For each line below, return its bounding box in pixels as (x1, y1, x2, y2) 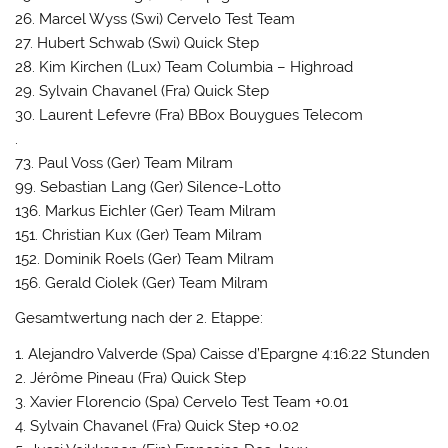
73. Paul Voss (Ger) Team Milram (15, 153, 234, 172)
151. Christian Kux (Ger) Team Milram (15, 225, 263, 244)
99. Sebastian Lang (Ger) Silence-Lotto (15, 177, 282, 196)
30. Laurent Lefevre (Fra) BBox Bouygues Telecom (15, 105, 364, 124)
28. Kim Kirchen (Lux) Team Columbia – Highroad (15, 57, 354, 76)
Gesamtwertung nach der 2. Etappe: (15, 309, 264, 328)
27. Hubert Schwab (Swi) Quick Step (15, 33, 260, 52)
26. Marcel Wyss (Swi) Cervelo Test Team (15, 9, 296, 28)
